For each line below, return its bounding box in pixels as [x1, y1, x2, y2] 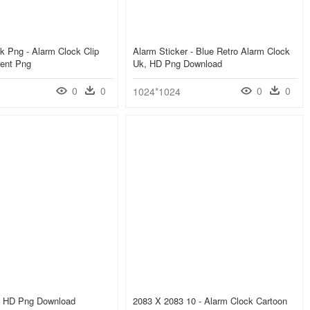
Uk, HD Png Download [133, 57, 222, 71]
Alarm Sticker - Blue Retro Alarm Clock [133, 44, 290, 58]
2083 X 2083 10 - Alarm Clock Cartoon [133, 294, 287, 308]
